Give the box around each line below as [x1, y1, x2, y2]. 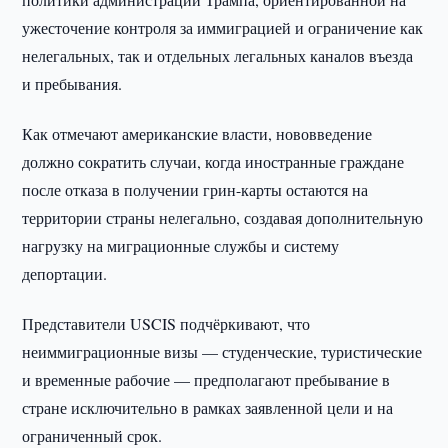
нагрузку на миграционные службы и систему [22, 235, 340, 256]
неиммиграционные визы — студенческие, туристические [22, 341, 423, 362]
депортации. [22, 263, 108, 284]
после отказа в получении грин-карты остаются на [22, 179, 369, 200]
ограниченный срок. [22, 425, 163, 446]
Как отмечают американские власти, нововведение [22, 123, 373, 144]
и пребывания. [22, 73, 123, 94]
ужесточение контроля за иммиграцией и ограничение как [22, 17, 424, 38]
